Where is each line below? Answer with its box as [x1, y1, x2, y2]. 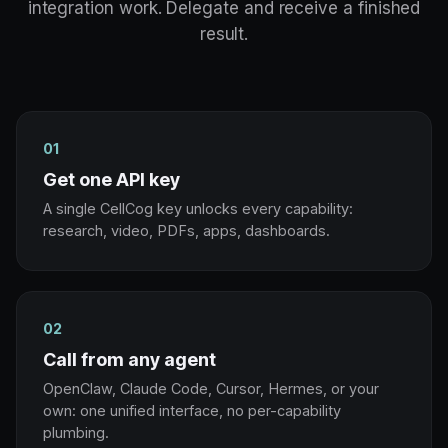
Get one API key [43, 168, 180, 190]
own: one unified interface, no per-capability [43, 401, 341, 419]
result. [199, 23, 249, 44]
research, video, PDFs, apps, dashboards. [43, 221, 330, 239]
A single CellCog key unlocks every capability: [43, 199, 353, 217]
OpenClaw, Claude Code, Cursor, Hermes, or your [43, 379, 379, 397]
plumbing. [43, 423, 109, 441]
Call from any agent [43, 348, 216, 370]
